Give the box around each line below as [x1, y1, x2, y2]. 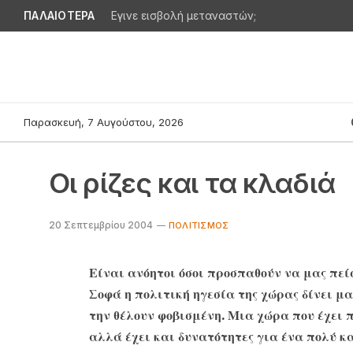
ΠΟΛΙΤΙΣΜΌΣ [169, 220, 229, 231]
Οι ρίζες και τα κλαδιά [49, 166, 335, 199]
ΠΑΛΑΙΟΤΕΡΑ [24, 9, 95, 22]
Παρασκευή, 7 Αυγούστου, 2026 [24, 115, 184, 128]
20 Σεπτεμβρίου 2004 [49, 219, 153, 231]
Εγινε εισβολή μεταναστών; [110, 9, 256, 23]
